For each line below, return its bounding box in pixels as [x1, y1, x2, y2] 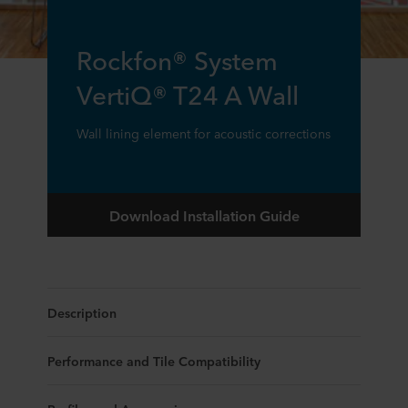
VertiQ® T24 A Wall [76, 76, 299, 111]
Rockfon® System [76, 41, 278, 76]
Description [47, 303, 117, 321]
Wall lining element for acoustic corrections [76, 124, 331, 142]
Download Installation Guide [108, 205, 300, 225]
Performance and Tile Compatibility [47, 352, 260, 370]
